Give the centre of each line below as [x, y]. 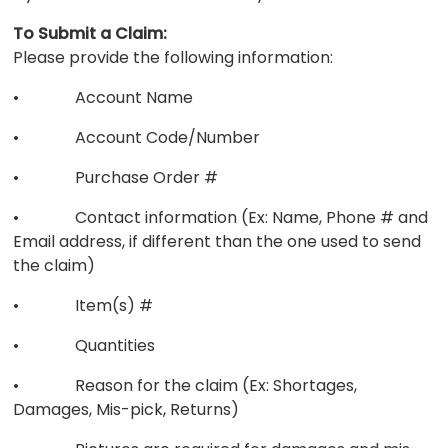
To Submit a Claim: [90, 33]
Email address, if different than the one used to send [217, 241]
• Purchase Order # [116, 177]
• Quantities [84, 345]
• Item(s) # [83, 305]
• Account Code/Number [137, 137]
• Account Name [103, 97]
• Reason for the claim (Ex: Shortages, [185, 385]
